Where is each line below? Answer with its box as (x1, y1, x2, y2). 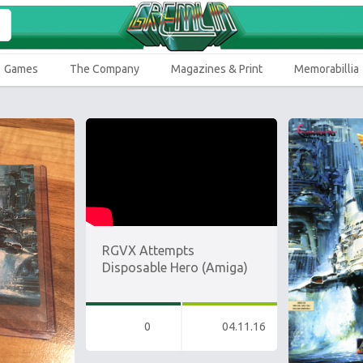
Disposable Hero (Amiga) (102, 259, 248, 275)
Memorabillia (294, 62, 359, 75)
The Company (70, 62, 139, 75)
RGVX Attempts (102, 242, 194, 258)
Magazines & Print (171, 62, 263, 75)
